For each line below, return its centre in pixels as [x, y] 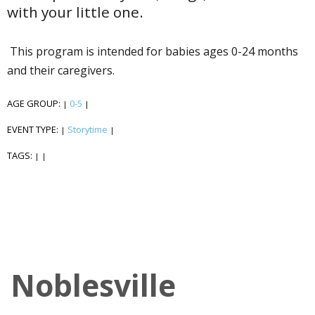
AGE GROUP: [35, 103]
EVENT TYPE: [34, 129]
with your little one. [75, 12]
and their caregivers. [62, 70]
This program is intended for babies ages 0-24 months [153, 51]
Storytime [88, 129]
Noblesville [93, 285]
